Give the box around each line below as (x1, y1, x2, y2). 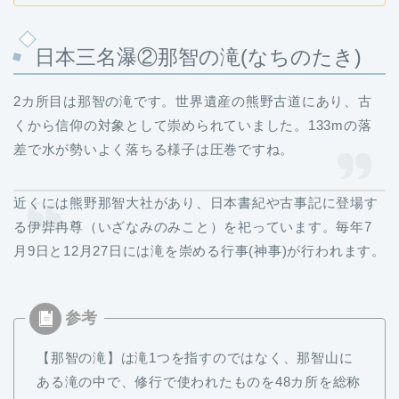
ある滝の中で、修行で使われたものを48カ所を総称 (37, 374, 362, 390)
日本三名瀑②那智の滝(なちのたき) (35, 45, 362, 69)
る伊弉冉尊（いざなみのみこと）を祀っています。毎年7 (13, 219, 372, 235)
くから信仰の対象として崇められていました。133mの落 (13, 118, 372, 134)
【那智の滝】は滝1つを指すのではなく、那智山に (37, 350, 354, 366)
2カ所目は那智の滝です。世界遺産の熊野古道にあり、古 (13, 94, 372, 110)
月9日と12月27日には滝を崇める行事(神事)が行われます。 (13, 243, 386, 259)
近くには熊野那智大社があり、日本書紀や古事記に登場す (13, 195, 379, 211)
